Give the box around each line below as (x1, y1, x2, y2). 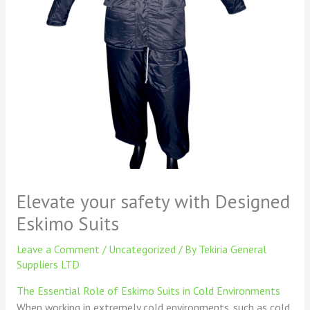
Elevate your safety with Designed (16, 188, 290, 214)
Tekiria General (198, 241, 266, 256)
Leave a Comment (16, 241, 100, 256)
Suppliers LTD (16, 257, 80, 271)
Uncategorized (108, 241, 176, 256)
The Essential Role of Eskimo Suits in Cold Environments (16, 284, 280, 298)
